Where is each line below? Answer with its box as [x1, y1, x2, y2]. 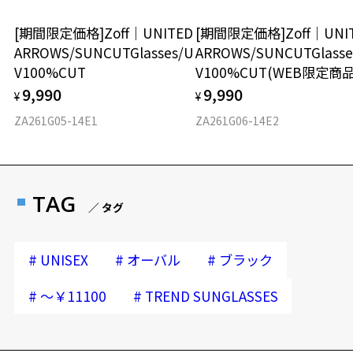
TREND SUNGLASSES [145, 285, 279, 306]
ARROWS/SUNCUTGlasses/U [14, 42, 195, 62]
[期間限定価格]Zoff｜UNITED [14, 22, 194, 43]
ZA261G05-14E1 [14, 113, 98, 129]
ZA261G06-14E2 [195, 113, 280, 129]
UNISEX [39, 250, 88, 270]
